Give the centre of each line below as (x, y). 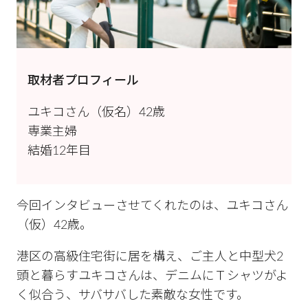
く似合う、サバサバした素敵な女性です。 (133, 295)
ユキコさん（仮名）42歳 (96, 112)
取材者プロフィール (83, 81)
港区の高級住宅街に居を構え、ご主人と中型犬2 (150, 257)
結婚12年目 (59, 151)
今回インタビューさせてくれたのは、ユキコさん (152, 206)
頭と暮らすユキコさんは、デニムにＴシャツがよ (152, 276)
